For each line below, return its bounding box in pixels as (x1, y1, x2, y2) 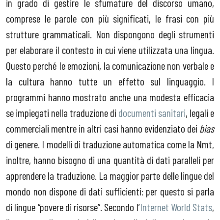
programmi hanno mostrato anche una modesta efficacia (6, 90, 214, 104)
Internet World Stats (139, 200, 212, 214)
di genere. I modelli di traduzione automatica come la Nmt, (6, 137, 214, 151)
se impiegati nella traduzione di (6, 106, 118, 119)
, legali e (186, 106, 214, 119)
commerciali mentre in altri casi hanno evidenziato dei (6, 122, 199, 135)
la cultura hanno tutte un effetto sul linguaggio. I (6, 75, 214, 88)
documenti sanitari (118, 106, 186, 119)
